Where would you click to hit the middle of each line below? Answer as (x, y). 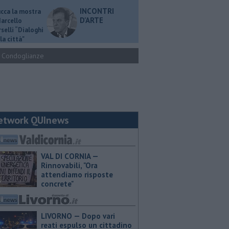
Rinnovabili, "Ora (69, 165)
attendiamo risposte (77, 175)
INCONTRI (97, 11)
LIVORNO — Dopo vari (78, 216)
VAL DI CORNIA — (70, 156)
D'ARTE (91, 20)
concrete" (57, 184)
